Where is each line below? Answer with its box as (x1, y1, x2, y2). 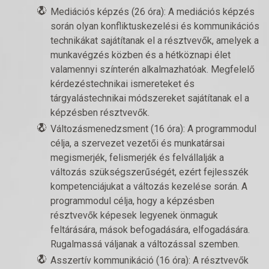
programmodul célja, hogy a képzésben (50, 195, 214, 207)
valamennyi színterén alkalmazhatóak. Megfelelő (50, 64, 255, 75)
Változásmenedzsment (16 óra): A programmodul (50, 123, 256, 134)
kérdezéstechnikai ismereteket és (50, 78, 195, 89)
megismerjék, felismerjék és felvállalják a (50, 152, 224, 163)
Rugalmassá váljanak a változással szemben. (50, 238, 240, 250)
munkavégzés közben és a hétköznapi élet (50, 49, 231, 61)
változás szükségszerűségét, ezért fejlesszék (50, 166, 249, 178)
